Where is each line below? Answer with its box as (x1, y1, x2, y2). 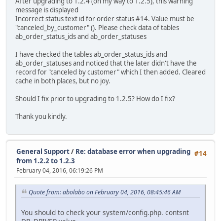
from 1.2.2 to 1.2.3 (16, 156, 75, 165)
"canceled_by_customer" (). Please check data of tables (15, 23, 179, 33)
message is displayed (15, 5, 78, 15)
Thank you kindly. (15, 112, 67, 121)
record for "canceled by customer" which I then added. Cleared (15, 68, 206, 77)
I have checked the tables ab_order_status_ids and (15, 50, 167, 59)
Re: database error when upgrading (75, 147, 190, 156)
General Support (16, 147, 70, 156)
